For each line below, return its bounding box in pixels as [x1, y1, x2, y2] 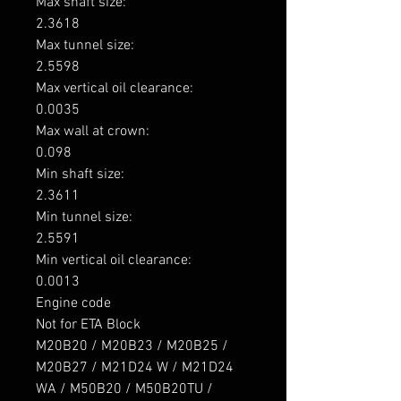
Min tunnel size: [36, 209, 136, 227]
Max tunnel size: [36, 37, 138, 55]
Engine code [36, 294, 111, 313]
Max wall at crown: [36, 123, 153, 141]
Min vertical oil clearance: [36, 252, 195, 270]
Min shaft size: [36, 166, 128, 184]
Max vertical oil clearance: [36, 80, 197, 98]
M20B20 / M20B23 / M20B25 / [36, 337, 228, 356]
